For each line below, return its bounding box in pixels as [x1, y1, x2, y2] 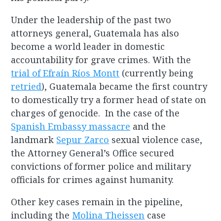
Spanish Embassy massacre [11, 120, 131, 133]
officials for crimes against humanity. [11, 174, 174, 186]
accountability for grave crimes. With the [11, 54, 191, 66]
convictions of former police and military [11, 160, 191, 173]
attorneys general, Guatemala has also [11, 27, 180, 39]
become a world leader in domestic [11, 40, 165, 53]
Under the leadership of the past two [11, 14, 172, 26]
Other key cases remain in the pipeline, [11, 196, 183, 208]
